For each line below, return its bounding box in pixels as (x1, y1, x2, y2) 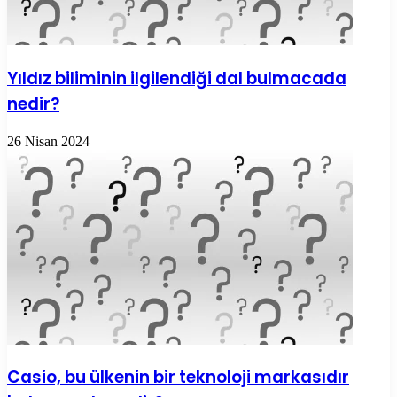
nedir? (7, 91, 59, 116)
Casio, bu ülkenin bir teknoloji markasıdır (7, 365, 349, 390)
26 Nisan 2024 (7, 133, 90, 149)
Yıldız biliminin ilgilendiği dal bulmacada (7, 66, 346, 90)
